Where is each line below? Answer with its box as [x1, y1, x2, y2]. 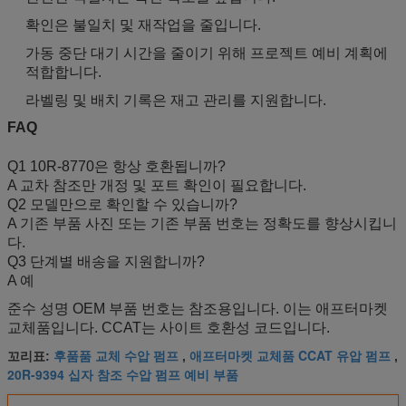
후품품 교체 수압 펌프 [53, 345, 179, 364]
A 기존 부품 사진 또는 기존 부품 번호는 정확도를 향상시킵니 [7, 215, 397, 231]
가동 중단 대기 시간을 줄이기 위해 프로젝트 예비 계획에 [25, 44, 388, 61]
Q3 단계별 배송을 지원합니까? [7, 253, 205, 269]
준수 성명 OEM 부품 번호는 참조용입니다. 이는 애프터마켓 [7, 300, 388, 316]
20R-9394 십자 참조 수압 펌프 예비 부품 [7, 364, 238, 383]
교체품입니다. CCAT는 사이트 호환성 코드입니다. [7, 319, 330, 335]
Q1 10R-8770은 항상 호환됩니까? [7, 158, 226, 174]
